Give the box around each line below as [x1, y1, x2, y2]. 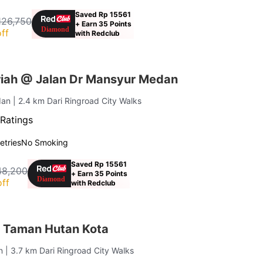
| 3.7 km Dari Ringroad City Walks [5, 245, 134, 255]
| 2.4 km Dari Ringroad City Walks [13, 95, 142, 106]
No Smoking [21, 137, 69, 147]
